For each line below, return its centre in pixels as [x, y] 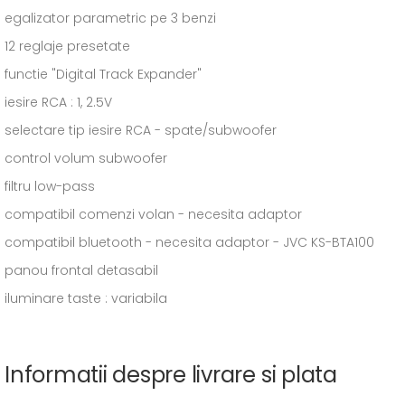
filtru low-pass [50, 186]
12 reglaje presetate [67, 46]
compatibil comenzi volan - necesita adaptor [153, 214]
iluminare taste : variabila [86, 298]
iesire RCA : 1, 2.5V [58, 102]
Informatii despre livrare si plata [171, 375]
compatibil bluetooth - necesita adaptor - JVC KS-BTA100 [189, 242]
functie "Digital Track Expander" [103, 74]
